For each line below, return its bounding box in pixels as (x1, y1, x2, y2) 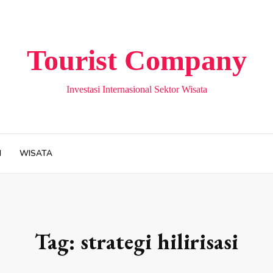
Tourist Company (26, 43, 247, 76)
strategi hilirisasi (80, 227, 238, 256)
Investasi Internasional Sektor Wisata (66, 83, 207, 94)
